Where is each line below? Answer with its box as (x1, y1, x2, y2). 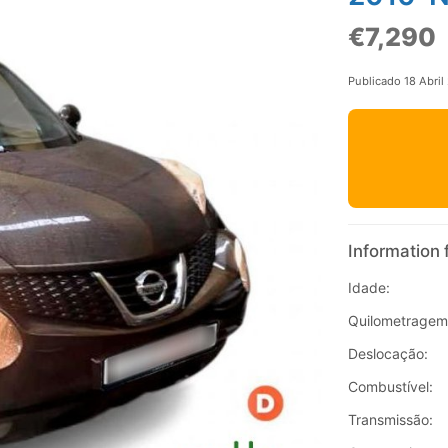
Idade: (347, 279, 390, 297)
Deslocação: (347, 345, 428, 363)
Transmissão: (347, 411, 433, 429)
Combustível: (347, 378, 433, 396)
